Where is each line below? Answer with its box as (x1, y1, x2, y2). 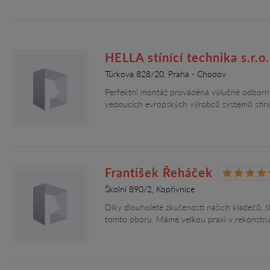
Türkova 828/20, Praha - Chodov (105, 69, 226, 79)
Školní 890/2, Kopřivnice (105, 184, 195, 194)
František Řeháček (105, 165, 213, 180)
